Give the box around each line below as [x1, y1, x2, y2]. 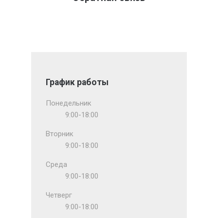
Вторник [46, 129, 74, 139]
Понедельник [46, 99, 92, 108]
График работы [46, 77, 109, 87]
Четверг [46, 191, 73, 200]
